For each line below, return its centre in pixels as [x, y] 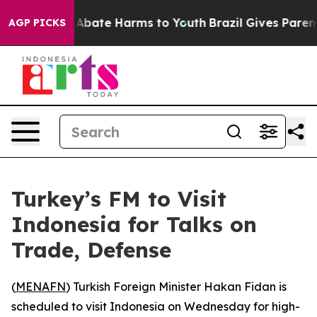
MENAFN [41, 287]
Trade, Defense [91, 250]
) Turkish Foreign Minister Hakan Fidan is [176, 287]
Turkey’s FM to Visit [119, 199]
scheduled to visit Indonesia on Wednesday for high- [156, 306]
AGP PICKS [37, 23]
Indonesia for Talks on [134, 224]
